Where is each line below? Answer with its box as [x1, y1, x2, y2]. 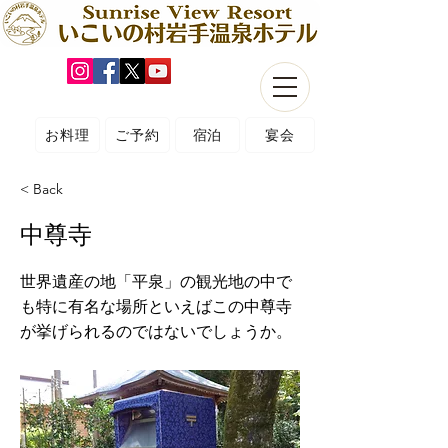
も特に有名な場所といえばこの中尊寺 [20, 298, 292, 315]
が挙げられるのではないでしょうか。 [20, 323, 292, 340]
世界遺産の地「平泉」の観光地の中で [20, 273, 292, 290]
